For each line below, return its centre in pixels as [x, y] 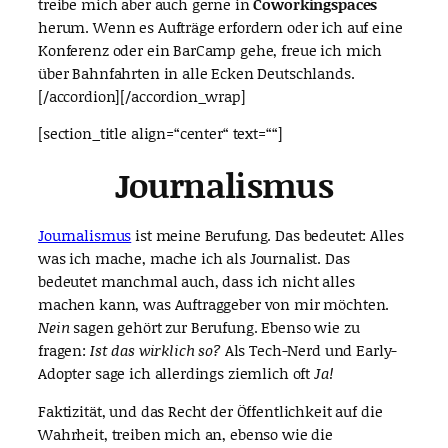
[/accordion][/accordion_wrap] [142, 95]
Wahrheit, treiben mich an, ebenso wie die [185, 433]
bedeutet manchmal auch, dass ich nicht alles [196, 281]
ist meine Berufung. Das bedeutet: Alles [267, 235]
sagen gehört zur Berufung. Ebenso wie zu [214, 327]
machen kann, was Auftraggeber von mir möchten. [214, 304]
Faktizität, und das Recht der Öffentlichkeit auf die [210, 410]
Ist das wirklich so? [157, 350]
